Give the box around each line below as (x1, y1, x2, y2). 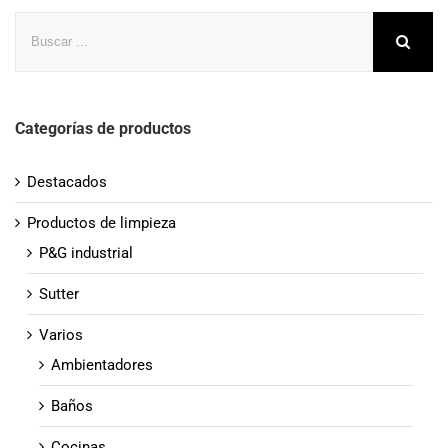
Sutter (39, 285, 79, 304)
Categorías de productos (15, 118, 191, 138)
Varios (39, 326, 83, 345)
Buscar (14, 11, 60, 30)
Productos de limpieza (27, 214, 176, 233)
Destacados (27, 173, 107, 192)
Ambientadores (51, 356, 153, 375)
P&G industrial (39, 244, 133, 263)
